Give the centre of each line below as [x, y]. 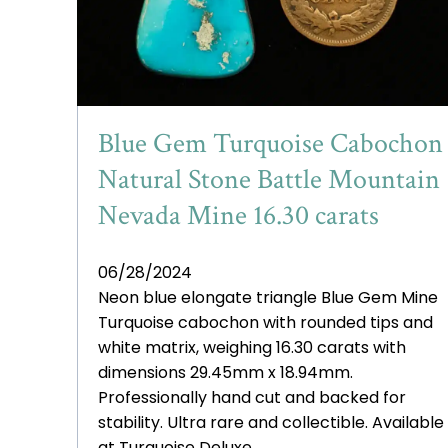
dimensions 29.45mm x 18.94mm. [225, 372]
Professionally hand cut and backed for [252, 397]
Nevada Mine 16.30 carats [238, 215]
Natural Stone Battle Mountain [269, 179]
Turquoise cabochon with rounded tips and [265, 322]
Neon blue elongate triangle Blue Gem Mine [268, 297]
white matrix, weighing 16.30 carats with [252, 347]
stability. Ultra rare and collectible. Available [271, 422]
